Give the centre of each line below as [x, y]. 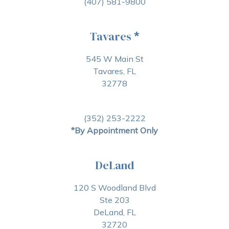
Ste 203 [114, 200]
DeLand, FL [114, 212]
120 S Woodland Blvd [114, 188]
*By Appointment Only [114, 130]
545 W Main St [114, 59]
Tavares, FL [114, 71]
